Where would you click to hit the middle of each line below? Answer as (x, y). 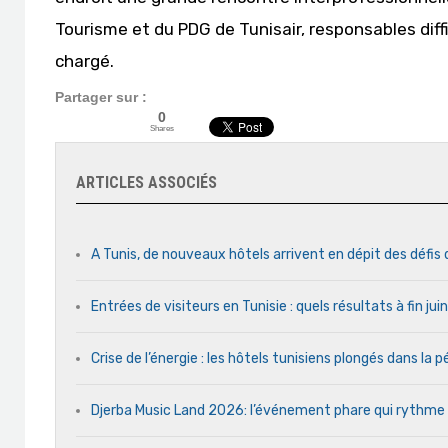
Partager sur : (101, 97)
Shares (162, 128)
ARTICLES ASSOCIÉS (146, 182)
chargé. (84, 61)
